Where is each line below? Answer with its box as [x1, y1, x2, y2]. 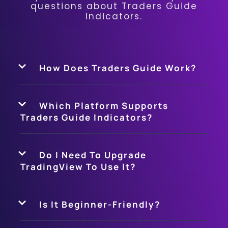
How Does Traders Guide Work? [39, 62, 196, 74]
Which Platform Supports [39, 99, 168, 111]
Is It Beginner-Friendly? [39, 198, 160, 210]
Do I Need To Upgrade [39, 149, 147, 161]
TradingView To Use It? [20, 160, 136, 173]
